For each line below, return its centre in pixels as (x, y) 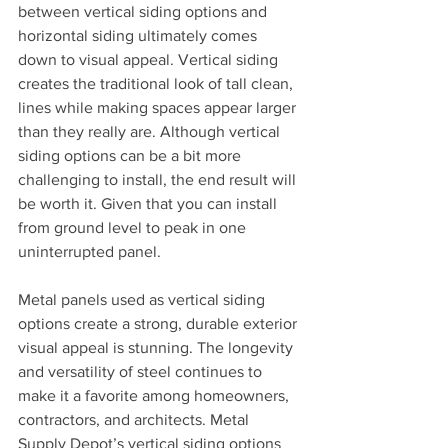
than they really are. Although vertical (151, 131)
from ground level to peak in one (134, 227)
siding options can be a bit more (131, 155)
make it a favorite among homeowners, (155, 395)
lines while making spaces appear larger (159, 107)
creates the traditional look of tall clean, (157, 83)
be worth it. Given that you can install (149, 203)
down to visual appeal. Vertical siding (150, 59)
